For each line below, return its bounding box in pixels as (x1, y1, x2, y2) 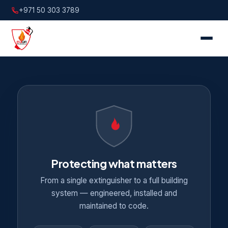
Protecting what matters (50, 157, 178, 170)
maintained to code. (79, 201, 149, 211)
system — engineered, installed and (51, 188, 177, 198)
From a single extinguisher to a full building (40, 176, 188, 185)
